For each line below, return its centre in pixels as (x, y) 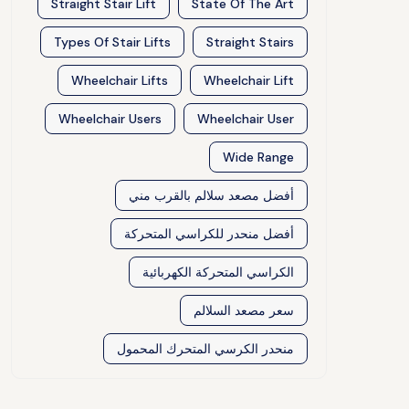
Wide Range (258, 157)
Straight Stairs (250, 42)
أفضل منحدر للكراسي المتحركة (209, 234)
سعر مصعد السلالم (244, 310)
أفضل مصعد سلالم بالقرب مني (211, 195)
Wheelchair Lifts (120, 80)
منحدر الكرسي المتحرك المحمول (205, 349)
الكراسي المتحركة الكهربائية (218, 272)
